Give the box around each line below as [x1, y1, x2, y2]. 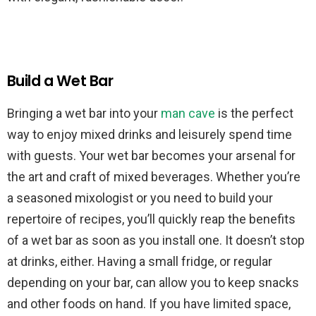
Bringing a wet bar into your [7, 106, 161, 121]
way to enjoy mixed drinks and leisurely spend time [7, 127, 292, 142]
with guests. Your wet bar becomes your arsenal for [7, 148, 296, 164]
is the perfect [215, 106, 293, 121]
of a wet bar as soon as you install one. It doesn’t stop [7, 233, 305, 248]
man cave [161, 106, 215, 121]
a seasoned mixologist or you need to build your [7, 190, 273, 206]
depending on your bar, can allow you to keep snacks [7, 275, 299, 291]
